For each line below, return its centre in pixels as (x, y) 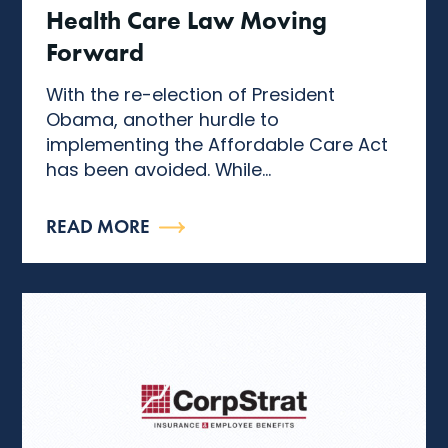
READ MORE (98, 227)
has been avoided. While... (159, 169)
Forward (95, 51)
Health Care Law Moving (187, 19)
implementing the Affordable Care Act (217, 144)
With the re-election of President (191, 94)
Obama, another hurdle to (163, 119)
